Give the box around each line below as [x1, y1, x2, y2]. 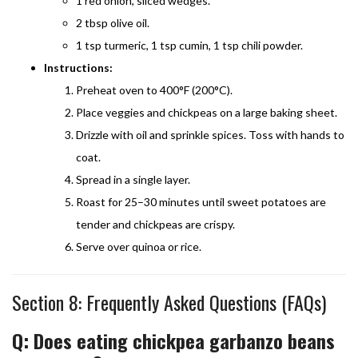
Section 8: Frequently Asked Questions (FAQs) [12, 287, 326, 316]
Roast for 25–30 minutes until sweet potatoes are [76, 194, 326, 209]
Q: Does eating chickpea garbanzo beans [12, 325, 335, 355]
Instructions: [44, 60, 113, 74]
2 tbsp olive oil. [76, 15, 149, 30]
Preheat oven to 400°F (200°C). [76, 82, 233, 97]
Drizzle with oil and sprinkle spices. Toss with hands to [76, 127, 344, 141]
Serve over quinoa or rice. [76, 239, 201, 253]
